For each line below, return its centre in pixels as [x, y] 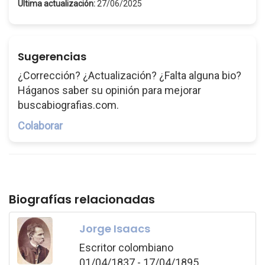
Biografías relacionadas [82, 199]
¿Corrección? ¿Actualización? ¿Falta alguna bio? [130, 75]
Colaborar [40, 126]
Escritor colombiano [126, 247]
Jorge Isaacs [114, 228]
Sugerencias [52, 56]
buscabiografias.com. [68, 105]
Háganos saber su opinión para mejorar [109, 90]
